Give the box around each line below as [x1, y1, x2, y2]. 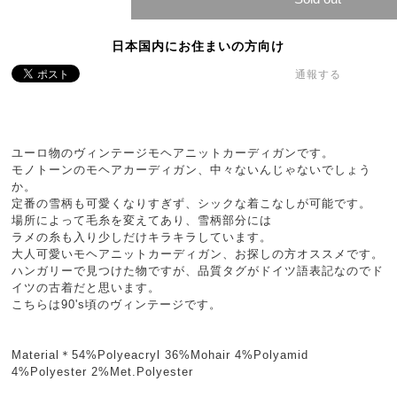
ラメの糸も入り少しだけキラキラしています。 [12, 230, 273, 244]
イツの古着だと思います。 [12, 281, 161, 294]
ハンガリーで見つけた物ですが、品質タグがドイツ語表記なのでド [12, 264, 385, 277]
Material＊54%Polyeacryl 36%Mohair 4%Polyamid [12, 348, 309, 362]
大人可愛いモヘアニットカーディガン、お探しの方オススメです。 [12, 247, 385, 261]
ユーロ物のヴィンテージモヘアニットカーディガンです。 [12, 146, 335, 160]
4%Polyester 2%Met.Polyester [12, 365, 194, 378]
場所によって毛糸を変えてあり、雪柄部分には [12, 214, 273, 227]
